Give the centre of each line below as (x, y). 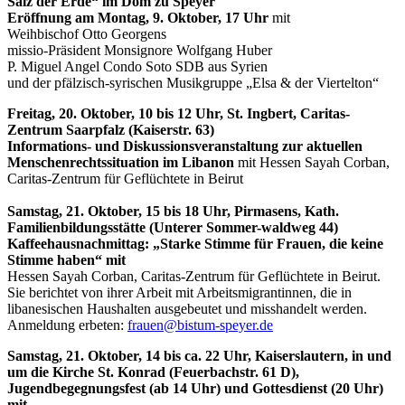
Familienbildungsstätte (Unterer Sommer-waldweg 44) (173, 227)
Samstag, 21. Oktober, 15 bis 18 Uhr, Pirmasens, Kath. (173, 211)
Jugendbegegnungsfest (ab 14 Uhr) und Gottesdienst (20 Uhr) (195, 388)
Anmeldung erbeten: (67, 325)
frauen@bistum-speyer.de (200, 325)
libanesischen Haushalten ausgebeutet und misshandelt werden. (187, 308)
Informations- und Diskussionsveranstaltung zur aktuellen (185, 146)
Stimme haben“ (55, 259)
